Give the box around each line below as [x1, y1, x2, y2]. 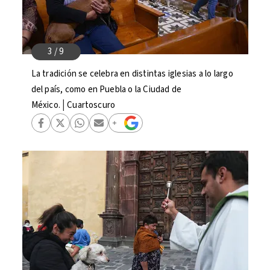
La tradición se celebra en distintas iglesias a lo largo [31, 67, 233, 80]
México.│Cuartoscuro [31, 99, 116, 111]
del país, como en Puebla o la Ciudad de [31, 83, 182, 96]
